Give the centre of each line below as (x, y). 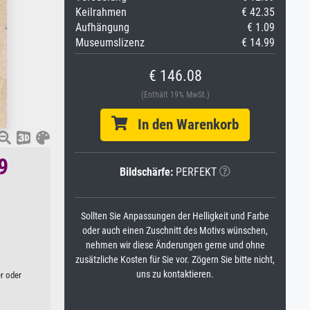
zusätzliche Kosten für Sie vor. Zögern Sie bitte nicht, (175, 260)
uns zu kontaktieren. (175, 274)
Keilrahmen (101, 12)
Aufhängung (102, 27)
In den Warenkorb (183, 125)
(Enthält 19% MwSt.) (175, 95)
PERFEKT (195, 172)
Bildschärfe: (146, 172)
